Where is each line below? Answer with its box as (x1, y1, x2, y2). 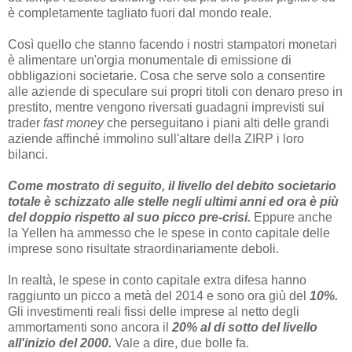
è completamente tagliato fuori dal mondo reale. (8, 6, 272, 20)
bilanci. (8, 148, 48, 162)
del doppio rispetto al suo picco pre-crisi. (8, 211, 251, 225)
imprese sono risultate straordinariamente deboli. (8, 242, 279, 256)
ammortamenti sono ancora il (8, 321, 172, 335)
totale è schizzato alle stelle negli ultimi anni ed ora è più (8, 195, 339, 209)
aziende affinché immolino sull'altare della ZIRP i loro (8, 132, 304, 146)
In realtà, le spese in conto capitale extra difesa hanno (8, 273, 306, 288)
